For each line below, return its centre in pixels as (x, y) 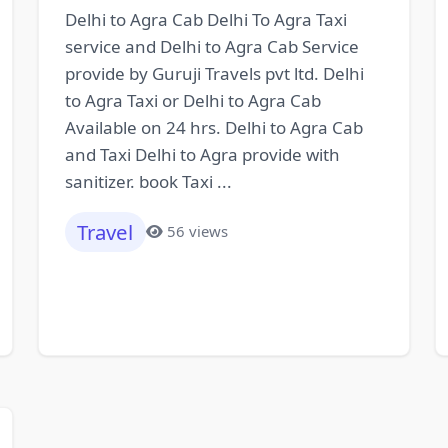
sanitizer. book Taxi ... (148, 181)
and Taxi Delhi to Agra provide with (202, 154)
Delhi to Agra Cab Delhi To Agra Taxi (205, 19)
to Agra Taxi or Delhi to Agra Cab (192, 100)
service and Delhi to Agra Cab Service (211, 46)
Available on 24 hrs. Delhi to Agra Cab (213, 127)
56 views (198, 231)
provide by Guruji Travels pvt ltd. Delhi (214, 73)
